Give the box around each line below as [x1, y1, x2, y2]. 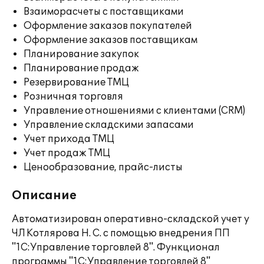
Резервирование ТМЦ [24, 77, 129, 88]
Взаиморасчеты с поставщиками [24, 6, 184, 18]
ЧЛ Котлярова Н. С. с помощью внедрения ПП [12, 227, 230, 239]
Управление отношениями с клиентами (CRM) [24, 105, 245, 117]
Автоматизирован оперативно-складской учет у [12, 213, 249, 225]
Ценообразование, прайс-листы [24, 161, 183, 173]
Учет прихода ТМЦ [24, 133, 114, 145]
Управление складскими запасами [24, 119, 194, 131]
